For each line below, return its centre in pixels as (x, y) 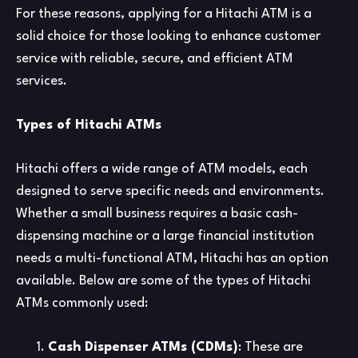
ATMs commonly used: (82, 304)
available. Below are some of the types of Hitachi (163, 281)
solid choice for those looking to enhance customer (168, 37)
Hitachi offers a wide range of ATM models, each (162, 169)
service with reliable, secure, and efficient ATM (155, 59)
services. (42, 82)
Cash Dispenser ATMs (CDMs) (143, 348)
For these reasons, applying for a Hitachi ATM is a (164, 14)
